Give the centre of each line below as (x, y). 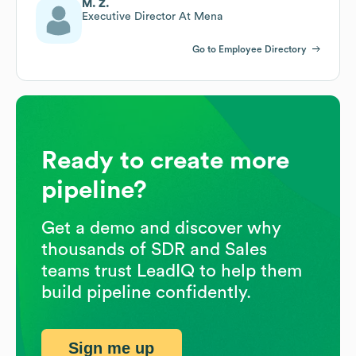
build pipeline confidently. (146, 292)
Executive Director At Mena (152, 16)
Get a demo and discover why (161, 228)
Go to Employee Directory (250, 49)
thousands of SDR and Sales (154, 249)
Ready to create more (165, 160)
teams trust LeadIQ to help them (172, 271)
